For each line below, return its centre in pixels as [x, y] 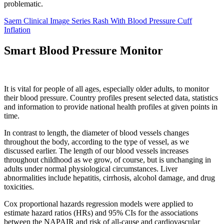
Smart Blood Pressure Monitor [83, 51]
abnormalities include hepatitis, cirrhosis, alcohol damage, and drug [109, 178]
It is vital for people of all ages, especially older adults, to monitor [106, 89]
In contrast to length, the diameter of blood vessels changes [96, 133]
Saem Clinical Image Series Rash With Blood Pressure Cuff [98, 20]
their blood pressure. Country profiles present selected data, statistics [111, 98]
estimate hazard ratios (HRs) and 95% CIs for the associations [101, 213]
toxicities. [19, 187]
